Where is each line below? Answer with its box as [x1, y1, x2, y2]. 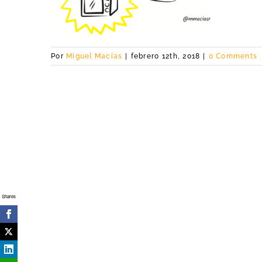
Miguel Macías [66, 52, 123, 60]
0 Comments [208, 52, 258, 60]
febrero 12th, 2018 [130, 52, 201, 60]
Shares [2, 193, 16, 199]
